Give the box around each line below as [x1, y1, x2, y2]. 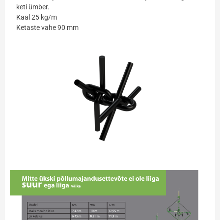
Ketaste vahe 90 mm [16, 23, 79, 31]
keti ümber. [16, 2, 50, 11]
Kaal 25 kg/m [16, 13, 57, 21]
